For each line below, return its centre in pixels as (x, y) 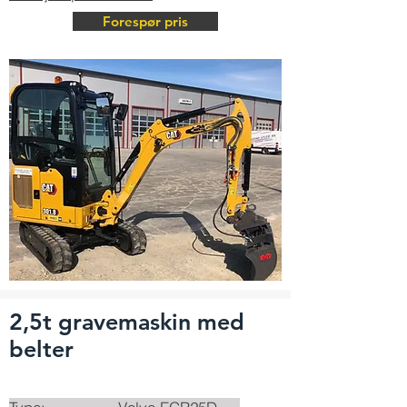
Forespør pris (145, 21)
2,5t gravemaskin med (127, 322)
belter (41, 349)
